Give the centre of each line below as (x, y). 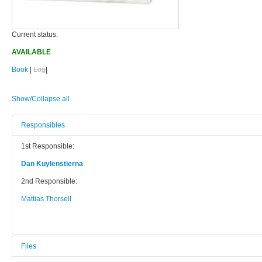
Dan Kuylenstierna (52, 163)
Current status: (35, 34)
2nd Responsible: (49, 181)
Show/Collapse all (41, 99)
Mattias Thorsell (46, 199)
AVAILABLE (31, 52)
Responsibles (43, 125)
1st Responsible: (48, 146)
